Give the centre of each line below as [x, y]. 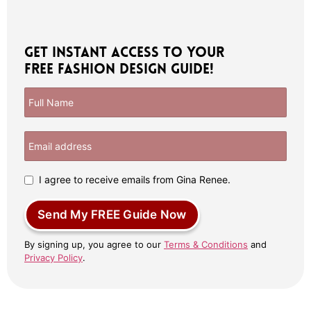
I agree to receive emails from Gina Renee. [135, 180]
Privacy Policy [53, 258]
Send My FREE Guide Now [112, 215]
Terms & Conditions [206, 245]
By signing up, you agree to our [94, 245]
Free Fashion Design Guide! [119, 69]
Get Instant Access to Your [124, 52]
